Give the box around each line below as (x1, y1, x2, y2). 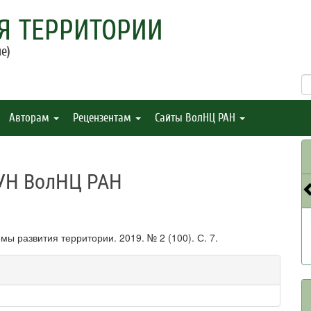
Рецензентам (73, 111, 134, 124)
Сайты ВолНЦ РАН (155, 111, 238, 124)
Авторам (9, 111, 52, 124)
